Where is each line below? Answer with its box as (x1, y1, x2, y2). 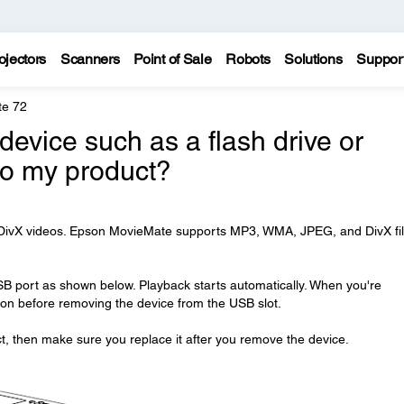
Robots (225, 50, 271, 68)
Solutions (284, 50, 343, 68)
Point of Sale (133, 50, 212, 68)
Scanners (60, 50, 120, 68)
